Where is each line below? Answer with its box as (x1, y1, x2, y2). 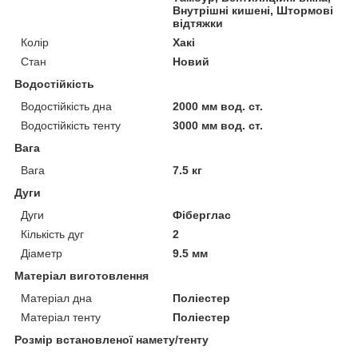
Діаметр (21, 246, 62, 260)
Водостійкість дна (21, 99, 112, 113)
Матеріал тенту (21, 310, 101, 324)
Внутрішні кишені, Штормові (173, 3, 334, 17)
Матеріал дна (21, 291, 92, 304)
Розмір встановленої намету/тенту (14, 332, 209, 346)
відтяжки (173, 16, 224, 30)
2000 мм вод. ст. (173, 99, 264, 113)
